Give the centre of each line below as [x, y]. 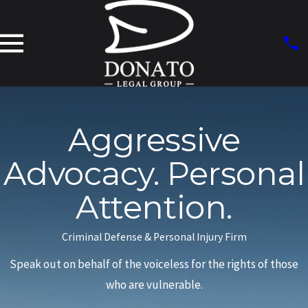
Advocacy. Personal [154, 173]
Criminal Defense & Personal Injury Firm [154, 236]
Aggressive [154, 140]
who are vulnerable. [154, 284]
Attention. [154, 207]
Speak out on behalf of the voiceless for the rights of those [154, 264]
